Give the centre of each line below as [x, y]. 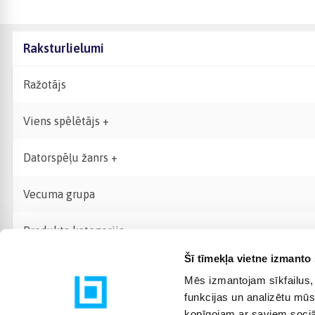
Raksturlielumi [64, 48]
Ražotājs [45, 84]
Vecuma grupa [59, 194]
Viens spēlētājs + [66, 121]
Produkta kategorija [74, 231]
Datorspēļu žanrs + [70, 157]
